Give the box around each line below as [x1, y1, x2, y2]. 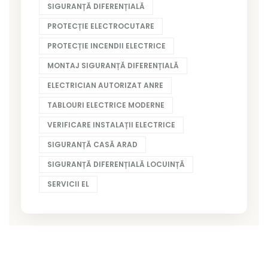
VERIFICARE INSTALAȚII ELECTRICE [47, 119, 175, 130]
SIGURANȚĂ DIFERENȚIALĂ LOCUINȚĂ [47, 159, 185, 169]
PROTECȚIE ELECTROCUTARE [47, 20, 154, 31]
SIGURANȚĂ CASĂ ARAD [47, 139, 138, 150]
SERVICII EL [47, 178, 89, 189]
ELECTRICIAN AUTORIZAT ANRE [47, 80, 163, 90]
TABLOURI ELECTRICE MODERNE [47, 99, 165, 110]
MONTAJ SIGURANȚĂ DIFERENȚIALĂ [47, 60, 179, 71]
